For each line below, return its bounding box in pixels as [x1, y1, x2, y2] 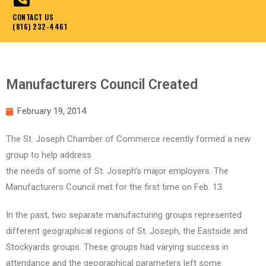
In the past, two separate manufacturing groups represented [6, 210, 242, 221]
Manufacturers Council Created [6, 77, 198, 93]
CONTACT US [12, 12, 53, 23]
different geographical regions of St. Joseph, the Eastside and [6, 226, 248, 237]
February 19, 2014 [17, 106, 86, 117]
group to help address [6, 150, 91, 161]
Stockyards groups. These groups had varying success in [6, 242, 229, 253]
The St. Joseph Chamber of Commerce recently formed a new [6, 134, 251, 145]
